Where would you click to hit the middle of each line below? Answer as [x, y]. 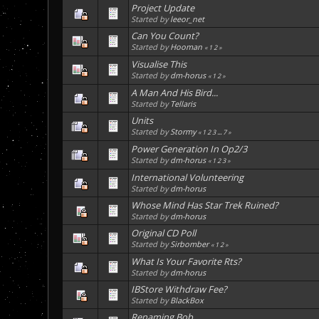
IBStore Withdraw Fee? [179, 289]
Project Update [163, 8]
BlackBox [187, 300]
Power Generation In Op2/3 [189, 149]
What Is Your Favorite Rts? [187, 262]
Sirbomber [190, 244]
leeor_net [188, 19]
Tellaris [183, 104]
